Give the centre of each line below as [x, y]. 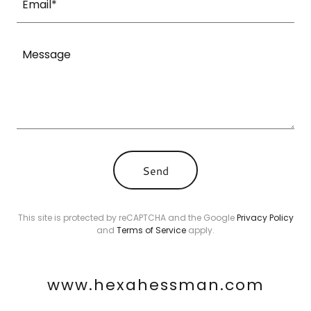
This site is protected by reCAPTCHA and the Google [127, 218]
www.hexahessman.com [155, 285]
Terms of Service [151, 230]
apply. [200, 230]
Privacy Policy [265, 218]
